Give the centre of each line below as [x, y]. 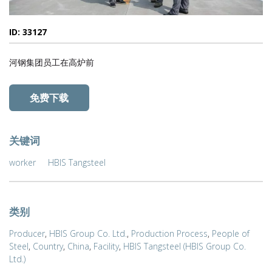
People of [231, 234]
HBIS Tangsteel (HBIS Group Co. [185, 246]
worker [22, 163]
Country [48, 246]
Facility [106, 246]
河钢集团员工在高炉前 [52, 63]
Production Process [169, 234]
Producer [27, 234]
